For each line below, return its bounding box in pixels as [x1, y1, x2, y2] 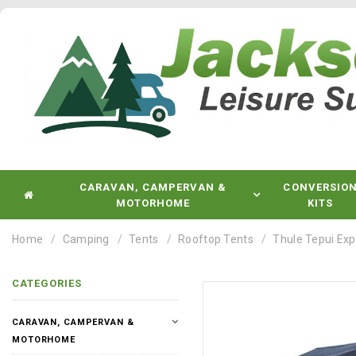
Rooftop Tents [178, 233, 253, 246]
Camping [62, 233, 110, 246]
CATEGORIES [12, 277, 83, 289]
